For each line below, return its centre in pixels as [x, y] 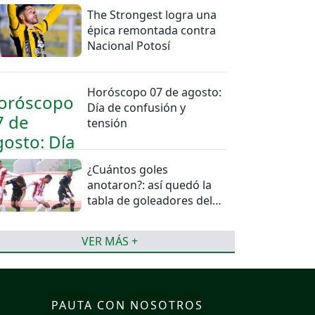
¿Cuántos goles [128, 170]
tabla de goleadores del [150, 201]
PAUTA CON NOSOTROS [127, 306]
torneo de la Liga [132, 216]
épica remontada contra [152, 31]
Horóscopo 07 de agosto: [155, 92]
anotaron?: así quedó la [150, 185]
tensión [108, 123]
